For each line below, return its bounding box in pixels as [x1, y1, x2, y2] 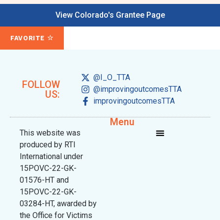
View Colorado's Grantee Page [55, 10, 165, 20]
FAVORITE [10, 34, 47, 42]
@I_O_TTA [93, 72, 130, 82]
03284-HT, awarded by [20, 198, 97, 208]
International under [20, 151, 83, 161]
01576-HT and [20, 175, 69, 185]
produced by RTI [20, 139, 76, 149]
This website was [20, 128, 81, 137]
